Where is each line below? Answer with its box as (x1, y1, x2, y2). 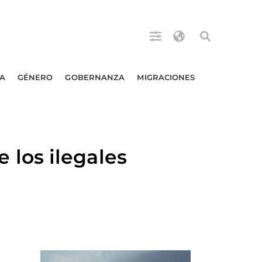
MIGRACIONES (137, 73, 195, 82)
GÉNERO (17, 73, 53, 82)
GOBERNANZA (65, 73, 125, 82)
